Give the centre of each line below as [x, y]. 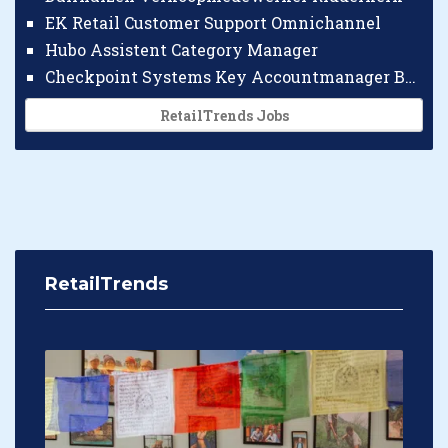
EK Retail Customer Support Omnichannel [213, 22]
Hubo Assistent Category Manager [181, 49]
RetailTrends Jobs [224, 115]
